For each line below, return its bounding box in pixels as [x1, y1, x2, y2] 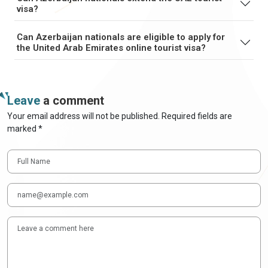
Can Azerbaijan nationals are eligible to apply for [17, 32, 225, 42]
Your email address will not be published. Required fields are [7, 111, 232, 121]
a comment [40, 93, 104, 108]
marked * [7, 124, 42, 133]
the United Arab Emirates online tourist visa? [17, 42, 206, 53]
